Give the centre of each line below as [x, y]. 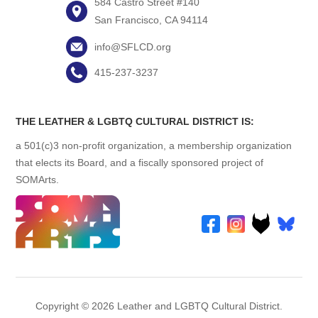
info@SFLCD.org [132, 47]
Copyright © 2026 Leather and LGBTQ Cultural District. [159, 306]
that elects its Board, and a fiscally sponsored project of [140, 163]
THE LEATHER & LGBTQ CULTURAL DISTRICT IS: [135, 122]
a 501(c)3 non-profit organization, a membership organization [154, 146]
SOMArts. [38, 180]
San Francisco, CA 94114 [151, 20]
